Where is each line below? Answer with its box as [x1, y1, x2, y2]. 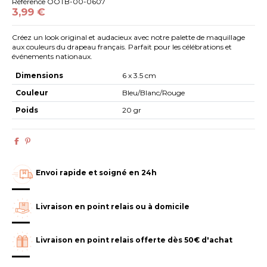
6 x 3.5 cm [122, 70, 157, 80]
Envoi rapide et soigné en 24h [36, 167, 157, 177]
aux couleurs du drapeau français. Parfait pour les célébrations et [12, 42, 232, 52]
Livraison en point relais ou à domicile [36, 201, 190, 211]
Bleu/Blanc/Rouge [122, 88, 185, 97]
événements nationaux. [12, 52, 93, 61]
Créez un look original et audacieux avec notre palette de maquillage [12, 33, 246, 42]
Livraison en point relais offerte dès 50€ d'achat [36, 235, 233, 245]
